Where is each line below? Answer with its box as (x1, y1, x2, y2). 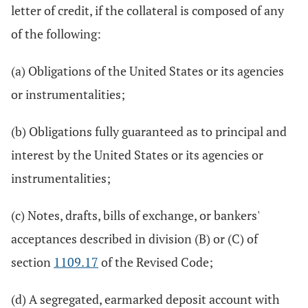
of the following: (11, 25, 101, 42)
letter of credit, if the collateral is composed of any (11, 2, 284, 19)
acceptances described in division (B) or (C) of (11, 230, 258, 247)
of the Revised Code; (98, 254, 213, 270)
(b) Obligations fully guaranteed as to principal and (11, 123, 287, 140)
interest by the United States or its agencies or (11, 146, 263, 163)
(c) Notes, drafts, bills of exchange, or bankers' (11, 207, 259, 223)
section (11, 254, 54, 270)
